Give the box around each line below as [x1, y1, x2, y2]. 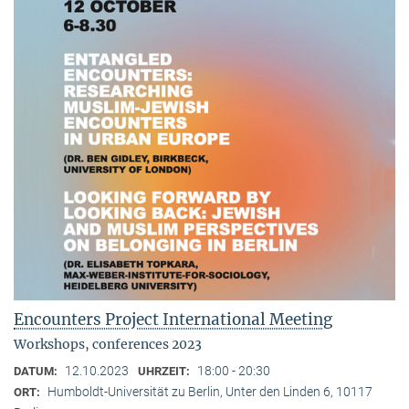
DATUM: [14, 363, 60, 378]
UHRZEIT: [138, 363, 193, 378]
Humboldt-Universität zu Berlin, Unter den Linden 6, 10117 [47, 383, 372, 399]
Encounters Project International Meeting [14, 309, 332, 330]
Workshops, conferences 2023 [14, 335, 202, 352]
